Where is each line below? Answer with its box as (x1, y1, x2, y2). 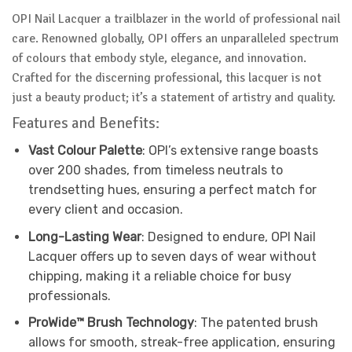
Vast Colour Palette (27, 142, 142, 158)
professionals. (27, 288, 111, 303)
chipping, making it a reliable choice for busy (27, 268, 291, 284)
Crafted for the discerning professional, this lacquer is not (12, 70, 321, 86)
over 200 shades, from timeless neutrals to (27, 162, 283, 178)
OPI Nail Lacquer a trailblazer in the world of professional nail (12, 11, 340, 27)
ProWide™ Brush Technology (27, 315, 194, 331)
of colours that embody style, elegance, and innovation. (12, 50, 306, 67)
